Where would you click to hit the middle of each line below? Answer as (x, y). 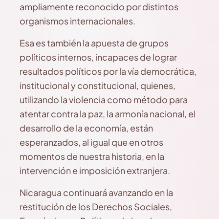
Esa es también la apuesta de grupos (94, 43)
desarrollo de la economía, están (86, 128)
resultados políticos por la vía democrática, (108, 71)
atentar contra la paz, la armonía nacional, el (108, 114)
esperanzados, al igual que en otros (91, 142)
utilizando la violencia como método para (104, 99)
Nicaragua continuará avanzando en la (96, 192)
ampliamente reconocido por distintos (99, 7)
